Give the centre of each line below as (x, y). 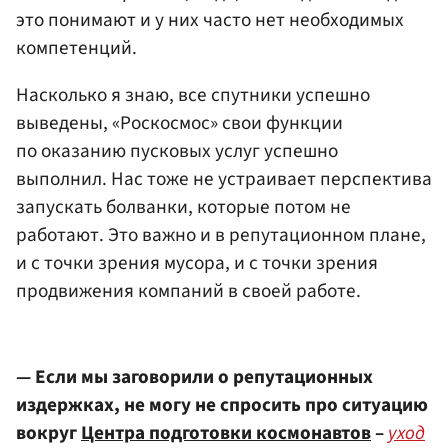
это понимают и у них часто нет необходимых (210, 20)
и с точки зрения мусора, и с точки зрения (197, 263)
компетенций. (76, 48)
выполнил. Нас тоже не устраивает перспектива (224, 179)
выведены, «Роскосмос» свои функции (179, 123)
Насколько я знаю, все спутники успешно (193, 95)
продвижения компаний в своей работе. (188, 291)
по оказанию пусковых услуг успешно (177, 151)
